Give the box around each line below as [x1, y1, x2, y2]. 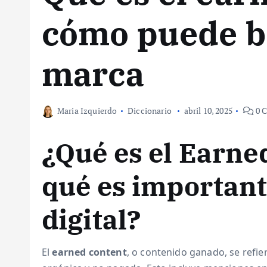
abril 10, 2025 [184, 105, 232, 116]
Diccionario [128, 105, 172, 116]
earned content [52, 246, 127, 259]
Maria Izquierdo [57, 105, 117, 116]
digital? [42, 202, 141, 237]
